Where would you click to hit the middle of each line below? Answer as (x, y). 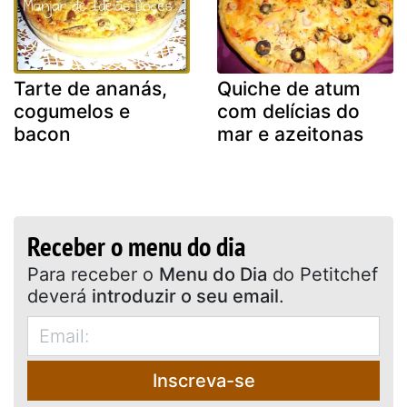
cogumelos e (72, 111)
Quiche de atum (289, 88)
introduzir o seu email (185, 296)
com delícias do (288, 111)
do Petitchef (323, 274)
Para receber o (151, 274)
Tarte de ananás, (90, 88)
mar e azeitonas (290, 134)
